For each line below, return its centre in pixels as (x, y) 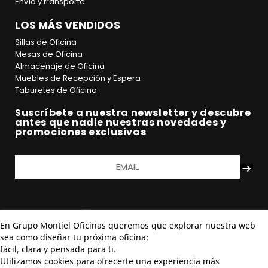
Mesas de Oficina (49, 54)
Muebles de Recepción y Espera (78, 78)
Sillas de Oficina (46, 42)
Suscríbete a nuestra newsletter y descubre (133, 112)
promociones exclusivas (81, 132)
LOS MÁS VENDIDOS (68, 25)
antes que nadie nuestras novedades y (121, 122)
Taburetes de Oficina (56, 90)
